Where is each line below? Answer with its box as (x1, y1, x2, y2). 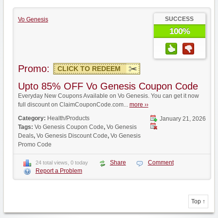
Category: (18, 115, 47, 122)
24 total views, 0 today (35, 160, 88, 165)
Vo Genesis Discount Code (36, 132, 108, 139)
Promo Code (18, 141, 52, 148)
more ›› (129, 101, 148, 108)
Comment (147, 159, 174, 166)
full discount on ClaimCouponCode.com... (18, 101, 129, 108)
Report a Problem (35, 167, 82, 174)
